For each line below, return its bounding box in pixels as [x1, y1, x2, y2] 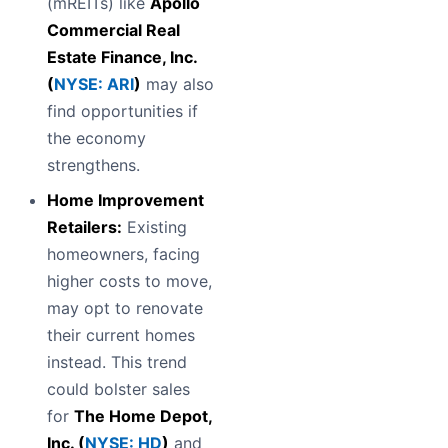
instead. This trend [47, 352, 187, 373]
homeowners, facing [47, 244, 200, 265]
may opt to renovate [47, 298, 203, 319]
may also [141, 74, 214, 95]
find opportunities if [47, 101, 198, 122]
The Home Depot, [74, 406, 212, 427]
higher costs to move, [47, 271, 212, 292]
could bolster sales [47, 379, 190, 400]
